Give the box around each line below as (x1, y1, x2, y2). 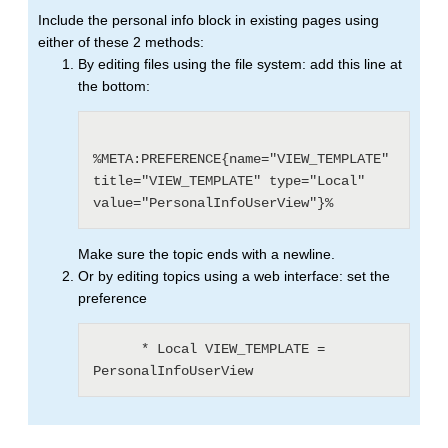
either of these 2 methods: (38, 34, 204, 51)
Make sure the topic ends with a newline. (78, 246, 335, 263)
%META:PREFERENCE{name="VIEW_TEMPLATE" (93, 151, 389, 168)
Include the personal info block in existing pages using (38, 12, 379, 29)
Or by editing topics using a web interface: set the (78, 268, 390, 285)
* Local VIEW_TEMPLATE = (93, 341, 141, 358)
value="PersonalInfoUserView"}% (93, 195, 333, 212)
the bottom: (78, 78, 150, 95)
